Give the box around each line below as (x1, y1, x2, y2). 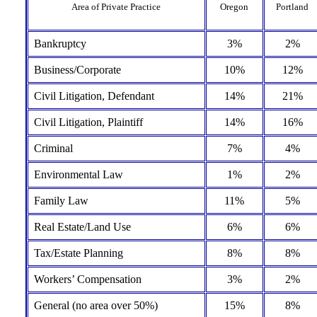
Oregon (220, 1, 248, 12)
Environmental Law (33, 168, 123, 180)
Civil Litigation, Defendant (33, 90, 154, 102)
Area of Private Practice (71, 1, 161, 12)
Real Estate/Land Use (33, 221, 131, 233)
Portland (276, 1, 309, 12)
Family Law (33, 195, 88, 207)
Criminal (33, 142, 73, 154)
